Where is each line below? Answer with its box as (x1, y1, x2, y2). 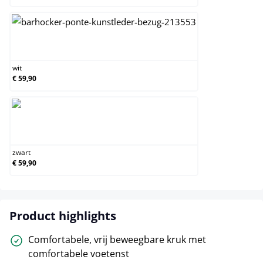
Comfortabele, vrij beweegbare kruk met (28, 232, 206, 246)
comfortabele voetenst (28, 247, 129, 260)
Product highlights (9, 207, 116, 224)
